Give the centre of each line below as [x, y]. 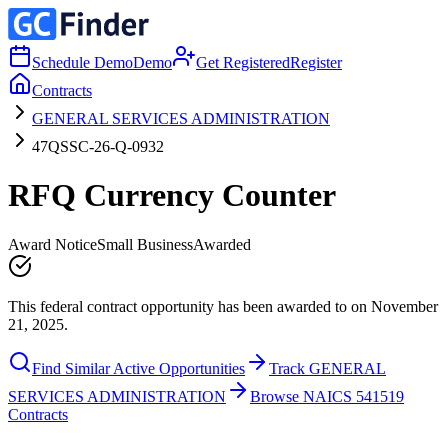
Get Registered [243, 62]
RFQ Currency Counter [172, 195]
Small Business [145, 244]
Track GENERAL [327, 368]
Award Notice [52, 244]
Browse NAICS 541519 [327, 396]
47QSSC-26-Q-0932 [98, 146]
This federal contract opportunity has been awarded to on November [223, 306]
